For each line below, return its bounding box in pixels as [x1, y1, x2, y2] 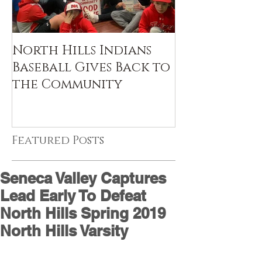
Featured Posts [12, 133, 104, 148]
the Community [12, 76, 122, 93]
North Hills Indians [12, 42, 151, 59]
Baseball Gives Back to [12, 59, 170, 76]
